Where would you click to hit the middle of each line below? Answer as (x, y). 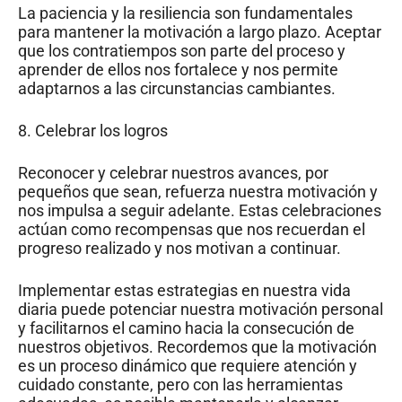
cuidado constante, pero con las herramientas (180, 384)
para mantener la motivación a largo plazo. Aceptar (200, 31)
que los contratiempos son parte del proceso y (182, 50)
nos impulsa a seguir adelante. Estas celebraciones (200, 210)
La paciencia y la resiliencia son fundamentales (185, 13)
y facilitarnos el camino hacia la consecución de (186, 328)
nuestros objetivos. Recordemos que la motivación (197, 346)
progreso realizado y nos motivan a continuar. (179, 248)
